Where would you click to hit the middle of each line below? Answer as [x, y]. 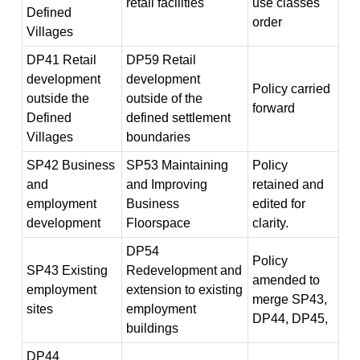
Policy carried [291, 89]
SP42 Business [70, 165]
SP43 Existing [67, 270]
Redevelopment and [184, 270]
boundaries [158, 137]
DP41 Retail [61, 60]
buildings [152, 328]
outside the [57, 98]
